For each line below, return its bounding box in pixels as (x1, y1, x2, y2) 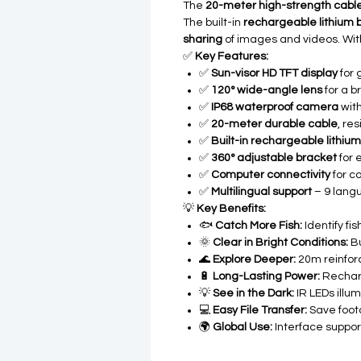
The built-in (183, 17, 243, 28)
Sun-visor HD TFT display (211, 68, 338, 79)
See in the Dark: (213, 288, 294, 299)
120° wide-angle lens (211, 85, 322, 96)
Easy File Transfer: (213, 305, 307, 316)
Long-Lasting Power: (213, 271, 320, 282)
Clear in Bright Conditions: (213, 237, 348, 248)
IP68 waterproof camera (211, 102, 338, 113)
